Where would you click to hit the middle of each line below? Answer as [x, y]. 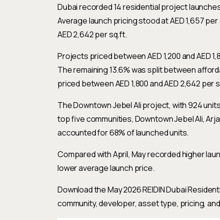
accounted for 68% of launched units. [123, 133]
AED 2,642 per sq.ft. [92, 35]
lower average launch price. [106, 168]
